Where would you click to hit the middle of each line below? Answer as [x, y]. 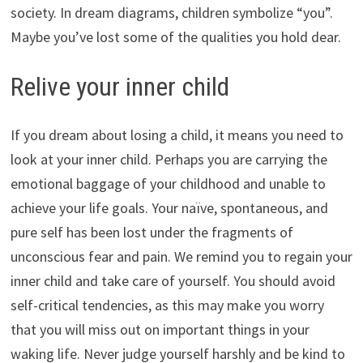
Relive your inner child [120, 86]
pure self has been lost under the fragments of [152, 233]
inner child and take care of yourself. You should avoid [173, 281]
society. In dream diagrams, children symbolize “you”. [171, 12]
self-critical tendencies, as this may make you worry [167, 305]
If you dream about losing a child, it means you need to [177, 135]
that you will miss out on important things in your [160, 330]
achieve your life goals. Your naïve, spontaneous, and [169, 208]
